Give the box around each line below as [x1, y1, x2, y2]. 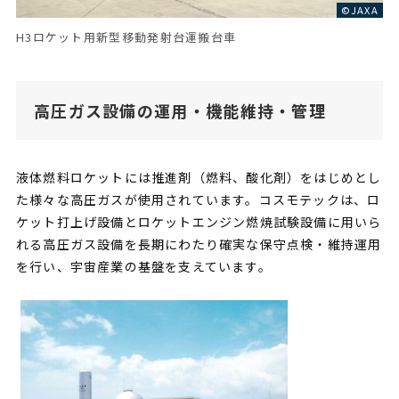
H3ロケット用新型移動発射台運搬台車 [15, 28, 237, 46]
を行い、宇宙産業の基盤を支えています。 [15, 257, 272, 276]
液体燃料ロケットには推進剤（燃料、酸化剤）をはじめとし [15, 168, 382, 187]
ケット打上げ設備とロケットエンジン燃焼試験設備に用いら [15, 213, 382, 232]
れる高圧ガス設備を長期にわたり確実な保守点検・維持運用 [15, 235, 382, 254]
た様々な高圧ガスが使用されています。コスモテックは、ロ [15, 191, 381, 209]
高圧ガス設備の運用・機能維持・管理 [33, 99, 327, 123]
